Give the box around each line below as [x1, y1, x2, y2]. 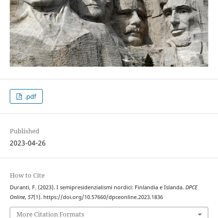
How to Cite [9, 170, 45, 180]
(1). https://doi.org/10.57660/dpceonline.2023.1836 [33, 193, 163, 200]
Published [9, 126, 39, 135]
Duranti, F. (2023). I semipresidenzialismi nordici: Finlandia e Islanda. [9, 183, 185, 191]
